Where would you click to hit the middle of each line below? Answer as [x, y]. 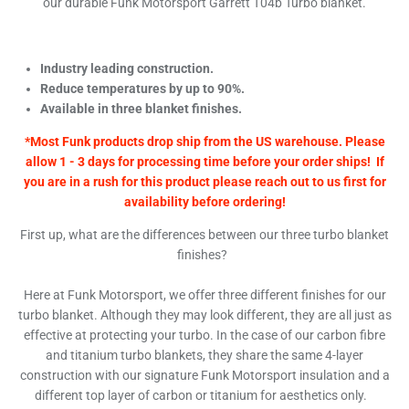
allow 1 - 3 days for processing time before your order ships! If [204, 162]
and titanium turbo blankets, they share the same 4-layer [204, 356]
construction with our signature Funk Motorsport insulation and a [204, 376]
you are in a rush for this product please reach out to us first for [204, 182]
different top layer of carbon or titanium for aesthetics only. [204, 396]
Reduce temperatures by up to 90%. [142, 89]
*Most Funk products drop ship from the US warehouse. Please [204, 142]
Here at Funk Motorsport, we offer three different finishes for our [204, 295]
